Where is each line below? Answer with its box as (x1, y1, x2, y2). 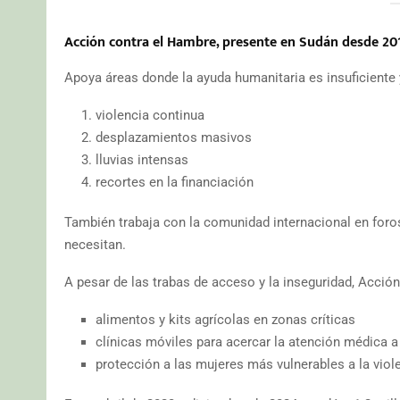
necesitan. (64, 236, 126, 253)
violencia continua (96, 106, 204, 123)
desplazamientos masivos (96, 129, 252, 146)
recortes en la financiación (96, 173, 254, 190)
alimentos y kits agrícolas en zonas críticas (96, 311, 355, 328)
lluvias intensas (96, 151, 188, 168)
